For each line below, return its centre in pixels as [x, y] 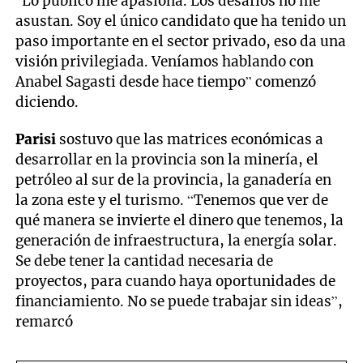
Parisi [36, 140]
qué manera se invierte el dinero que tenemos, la [180, 221]
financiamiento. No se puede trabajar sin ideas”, [179, 302]
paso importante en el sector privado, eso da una [181, 41]
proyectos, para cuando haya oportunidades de [176, 282]
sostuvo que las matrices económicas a [190, 140]
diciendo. [49, 102]
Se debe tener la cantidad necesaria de [145, 261]
